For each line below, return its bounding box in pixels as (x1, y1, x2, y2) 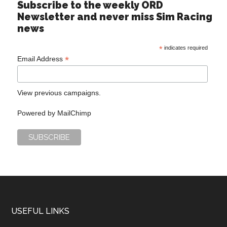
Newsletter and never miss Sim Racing (17, 11, 213, 23)
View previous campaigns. (17, 88, 101, 97)
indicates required (162, 45, 208, 51)
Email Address (17, 55, 65, 63)
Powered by (17, 108, 58, 117)
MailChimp (57, 108, 92, 117)
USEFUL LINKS (11, 206, 70, 216)
